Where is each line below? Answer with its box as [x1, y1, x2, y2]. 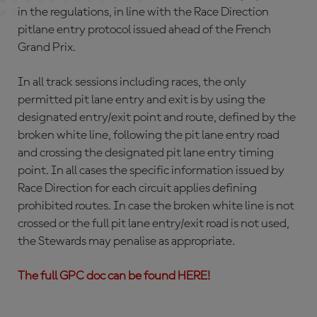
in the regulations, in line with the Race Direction [18, 6, 269, 18]
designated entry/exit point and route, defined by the [18, 111, 296, 124]
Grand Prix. [18, 41, 76, 54]
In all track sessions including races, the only [18, 76, 246, 88]
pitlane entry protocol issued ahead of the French [18, 23, 271, 36]
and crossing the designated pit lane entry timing [18, 146, 274, 159]
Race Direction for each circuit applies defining [18, 182, 257, 195]
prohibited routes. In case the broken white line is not [18, 200, 294, 212]
